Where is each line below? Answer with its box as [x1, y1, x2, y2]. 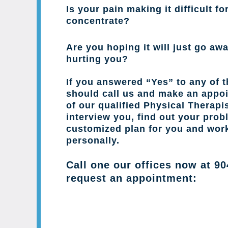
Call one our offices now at [66, 159, 214, 170]
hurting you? [66, 53, 128, 64]
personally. [66, 135, 120, 146]
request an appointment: [66, 172, 197, 184]
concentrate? [66, 15, 130, 26]
